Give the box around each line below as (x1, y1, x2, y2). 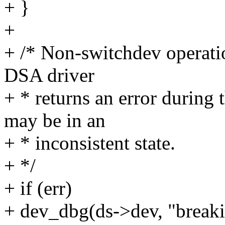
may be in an (4, 109, 105, 132)
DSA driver (4, 64, 94, 86)
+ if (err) (4, 177, 72, 199)
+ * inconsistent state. (4, 132, 175, 154)
